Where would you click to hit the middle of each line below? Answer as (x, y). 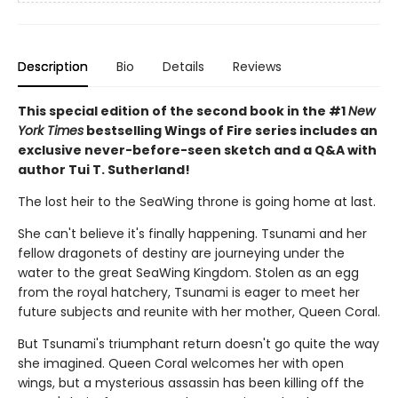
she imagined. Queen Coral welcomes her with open (181, 363)
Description (53, 67)
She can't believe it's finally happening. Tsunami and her (192, 234)
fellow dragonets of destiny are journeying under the (181, 253)
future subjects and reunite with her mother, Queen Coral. (199, 312)
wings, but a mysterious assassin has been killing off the (191, 383)
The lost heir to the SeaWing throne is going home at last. (197, 202)
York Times (51, 131)
